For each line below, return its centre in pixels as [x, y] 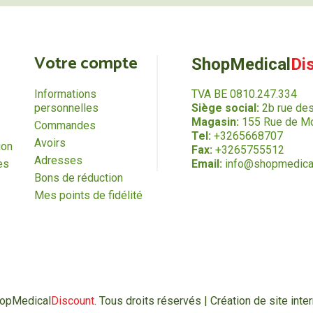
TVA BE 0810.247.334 [244, 94]
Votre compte [86, 64]
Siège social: [225, 108]
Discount [73, 301]
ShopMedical [241, 65]
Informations [65, 94]
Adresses [58, 161]
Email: [206, 164]
